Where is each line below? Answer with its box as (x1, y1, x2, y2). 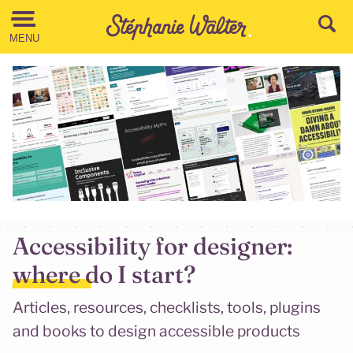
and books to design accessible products (13, 321, 300, 341)
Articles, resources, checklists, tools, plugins (13, 298, 321, 318)
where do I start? (13, 258, 195, 289)
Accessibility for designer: (13, 230, 292, 261)
